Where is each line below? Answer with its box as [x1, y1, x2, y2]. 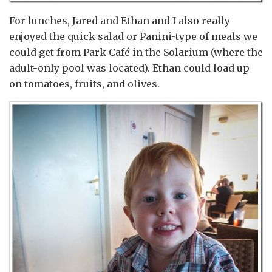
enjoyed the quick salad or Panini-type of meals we [9, 30, 257, 42]
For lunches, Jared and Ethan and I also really [9, 14, 230, 27]
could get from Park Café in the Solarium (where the [9, 46, 263, 58]
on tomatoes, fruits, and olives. [9, 77, 160, 90]
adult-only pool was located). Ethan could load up [9, 61, 250, 74]
